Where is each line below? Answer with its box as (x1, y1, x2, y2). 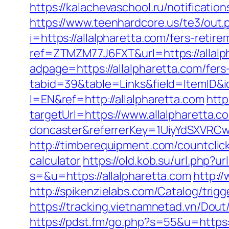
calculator (30, 153, 81, 168)
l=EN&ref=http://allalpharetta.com (30, 91, 204, 107)
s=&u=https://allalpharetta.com (30, 168, 191, 184)
